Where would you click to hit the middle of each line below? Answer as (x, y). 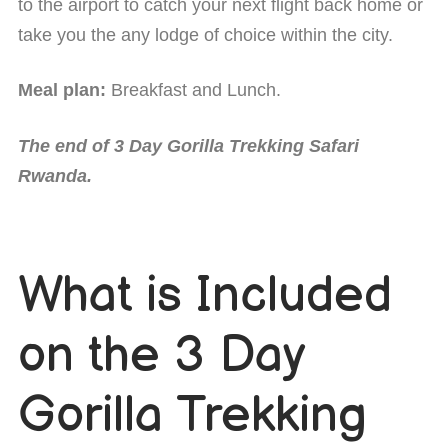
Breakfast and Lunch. (193, 90)
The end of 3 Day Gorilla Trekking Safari (188, 145)
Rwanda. (55, 175)
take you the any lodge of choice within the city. (205, 34)
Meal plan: (62, 90)
